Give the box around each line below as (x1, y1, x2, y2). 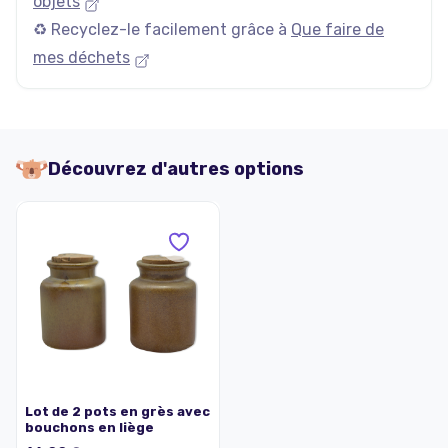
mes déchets (33, 48, 130, 67)
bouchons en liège (25, 420, 154, 435)
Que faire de (291, 20, 384, 39)
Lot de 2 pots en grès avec (25, 404, 210, 419)
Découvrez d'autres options (48, 158, 304, 180)
